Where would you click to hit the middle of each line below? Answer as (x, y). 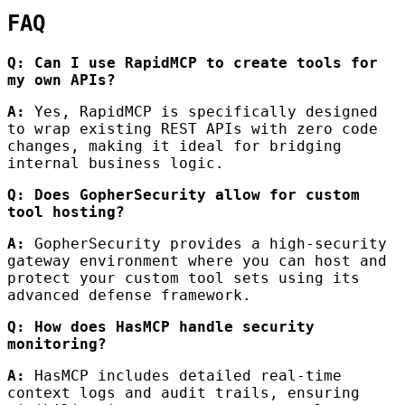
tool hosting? (66, 212)
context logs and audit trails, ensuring (184, 392)
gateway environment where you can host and (197, 260)
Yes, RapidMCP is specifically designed (202, 111)
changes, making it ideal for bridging (174, 146)
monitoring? (57, 344)
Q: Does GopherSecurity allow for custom (184, 194)
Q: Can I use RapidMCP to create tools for (193, 62)
